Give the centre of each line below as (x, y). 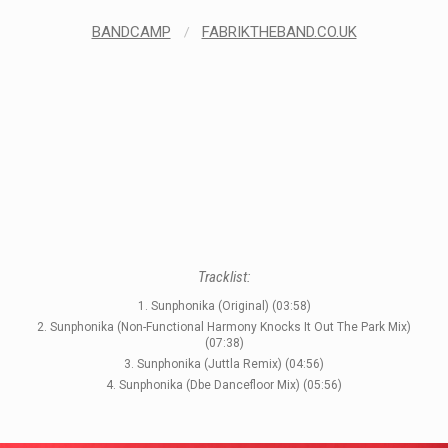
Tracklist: (224, 276)
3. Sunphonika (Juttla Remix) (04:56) (224, 363)
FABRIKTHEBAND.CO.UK (279, 31)
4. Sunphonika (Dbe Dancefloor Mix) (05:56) (224, 384)
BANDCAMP (131, 31)
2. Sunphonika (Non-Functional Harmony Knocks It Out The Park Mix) (224, 326)
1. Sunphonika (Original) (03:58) (224, 305)
